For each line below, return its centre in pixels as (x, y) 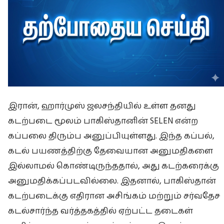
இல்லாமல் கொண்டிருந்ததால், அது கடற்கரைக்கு (113, 166)
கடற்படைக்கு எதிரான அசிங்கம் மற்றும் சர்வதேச (114, 196)
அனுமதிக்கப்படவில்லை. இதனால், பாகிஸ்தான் (112, 181)
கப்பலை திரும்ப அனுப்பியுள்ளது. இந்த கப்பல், (111, 136)
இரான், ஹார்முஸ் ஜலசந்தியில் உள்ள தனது (102, 106)
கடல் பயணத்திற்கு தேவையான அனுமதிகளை (110, 151)
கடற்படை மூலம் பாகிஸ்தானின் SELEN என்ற (103, 121)
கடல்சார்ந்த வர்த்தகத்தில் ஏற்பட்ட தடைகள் (100, 211)
